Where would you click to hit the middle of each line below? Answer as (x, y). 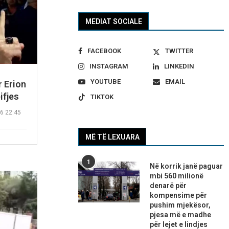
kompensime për (179, 196)
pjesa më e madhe (181, 215)
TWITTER (179, 51)
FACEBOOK (105, 51)
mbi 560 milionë (177, 176)
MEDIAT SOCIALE (114, 22)
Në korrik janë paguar (187, 166)
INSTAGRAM (109, 66)
